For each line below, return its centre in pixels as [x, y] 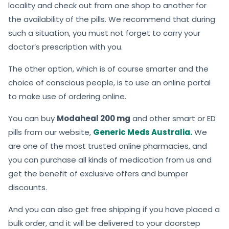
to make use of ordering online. [67, 97]
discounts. [28, 188]
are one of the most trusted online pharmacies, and [108, 146]
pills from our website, [51, 132]
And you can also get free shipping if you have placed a [114, 210]
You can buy [32, 119]
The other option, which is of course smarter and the [108, 69]
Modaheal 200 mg [94, 119]
